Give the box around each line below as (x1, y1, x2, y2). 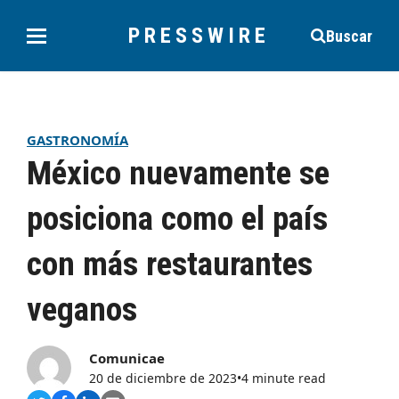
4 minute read (241, 370, 326, 387)
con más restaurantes (27, 244, 313, 283)
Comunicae (89, 349, 165, 367)
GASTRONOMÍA (27, 131, 128, 149)
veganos (27, 289, 137, 329)
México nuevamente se (27, 153, 330, 192)
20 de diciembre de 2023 (89, 370, 237, 387)
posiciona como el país (27, 199, 328, 238)
